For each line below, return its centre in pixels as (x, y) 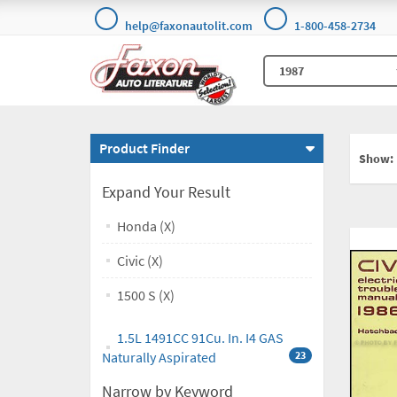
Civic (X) (140, 261)
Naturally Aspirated (159, 358)
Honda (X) (146, 226)
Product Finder (144, 148)
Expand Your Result (166, 192)
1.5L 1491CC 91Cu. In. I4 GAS (200, 338)
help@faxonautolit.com (189, 26)
